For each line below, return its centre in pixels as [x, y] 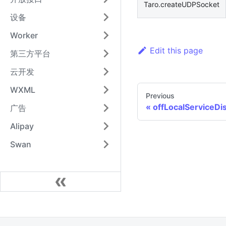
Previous [160, 96]
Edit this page [176, 51]
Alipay [22, 126]
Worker [24, 35]
